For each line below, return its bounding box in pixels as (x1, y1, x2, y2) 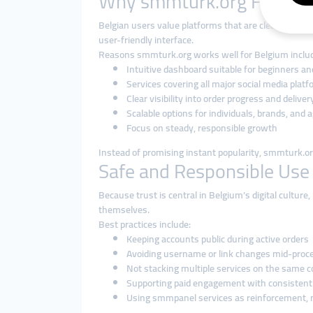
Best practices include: (99, 215, 191, 233)
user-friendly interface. (99, 31, 194, 49)
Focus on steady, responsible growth (126, 119, 277, 137)
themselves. (99, 201, 150, 219)
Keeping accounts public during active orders (126, 230, 309, 248)
